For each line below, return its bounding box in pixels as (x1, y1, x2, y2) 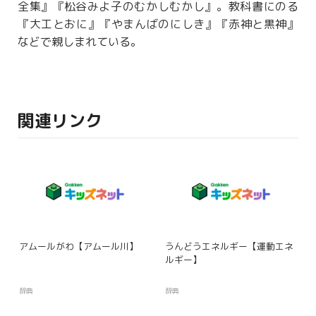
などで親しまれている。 (18, 34, 142, 50)
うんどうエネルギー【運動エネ (164, 240, 293, 253)
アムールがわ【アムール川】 (19, 240, 138, 253)
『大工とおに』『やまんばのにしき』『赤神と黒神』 (18, 16, 298, 32)
